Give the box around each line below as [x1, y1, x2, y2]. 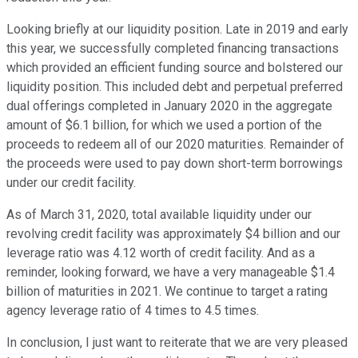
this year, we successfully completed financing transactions [6, 41, 339, 57]
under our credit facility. [6, 175, 136, 191]
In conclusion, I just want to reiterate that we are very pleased [6, 335, 348, 351]
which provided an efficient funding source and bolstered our [6, 60, 343, 76]
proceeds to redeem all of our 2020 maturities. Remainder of [6, 137, 344, 153]
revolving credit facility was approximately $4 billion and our [6, 226, 340, 242]
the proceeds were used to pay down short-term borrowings [6, 156, 343, 172]
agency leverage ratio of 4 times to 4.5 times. [6, 303, 259, 319]
